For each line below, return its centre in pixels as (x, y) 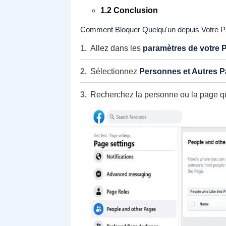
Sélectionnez (115, 71)
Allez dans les (116, 48)
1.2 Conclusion (129, 10)
